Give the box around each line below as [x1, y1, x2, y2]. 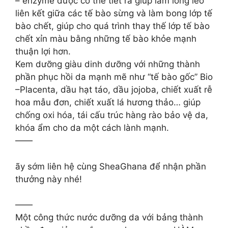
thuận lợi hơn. [15, 46, 71, 56]
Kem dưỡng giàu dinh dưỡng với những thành [15, 59, 200, 69]
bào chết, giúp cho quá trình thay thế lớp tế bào [15, 21, 210, 31]
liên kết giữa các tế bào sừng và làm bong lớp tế [15, 8, 212, 18]
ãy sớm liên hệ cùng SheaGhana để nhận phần [15, 161, 206, 172]
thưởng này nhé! [15, 174, 82, 184]
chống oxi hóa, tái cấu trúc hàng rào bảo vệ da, [15, 110, 208, 120]
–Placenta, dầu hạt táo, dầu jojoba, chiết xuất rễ [15, 84, 212, 95]
